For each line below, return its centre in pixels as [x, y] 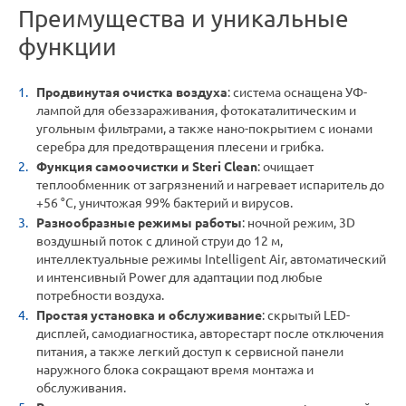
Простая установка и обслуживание [149, 316]
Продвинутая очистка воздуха [132, 93]
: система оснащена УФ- [297, 93]
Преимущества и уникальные [184, 19]
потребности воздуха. [100, 296]
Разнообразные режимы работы [139, 223]
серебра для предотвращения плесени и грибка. [180, 147]
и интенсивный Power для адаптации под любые [179, 278]
